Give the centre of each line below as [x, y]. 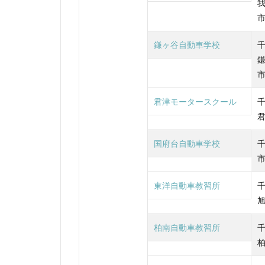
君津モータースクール [195, 101]
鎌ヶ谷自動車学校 [187, 44]
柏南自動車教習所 [187, 227]
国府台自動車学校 [187, 143]
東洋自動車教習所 [187, 185]
